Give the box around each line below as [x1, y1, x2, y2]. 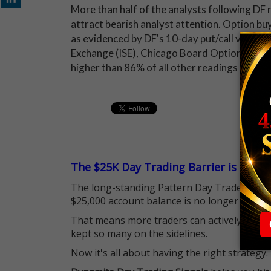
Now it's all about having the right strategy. [71, 246, 268, 260]
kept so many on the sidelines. [71, 227, 207, 240]
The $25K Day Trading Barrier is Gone [71, 160, 267, 174]
